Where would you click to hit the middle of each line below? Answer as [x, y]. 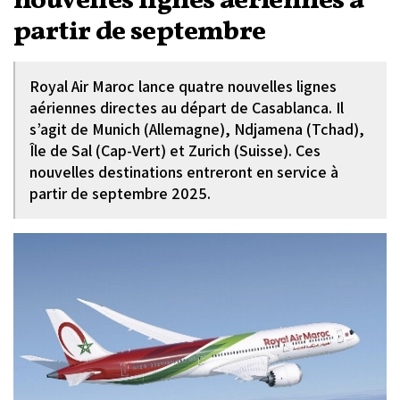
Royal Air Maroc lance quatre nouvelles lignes [183, 86]
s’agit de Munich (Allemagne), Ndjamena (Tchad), [197, 129]
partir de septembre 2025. [120, 193]
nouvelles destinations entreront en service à [184, 172]
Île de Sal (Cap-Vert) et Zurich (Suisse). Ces [175, 150]
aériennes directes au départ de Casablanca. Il [187, 108]
